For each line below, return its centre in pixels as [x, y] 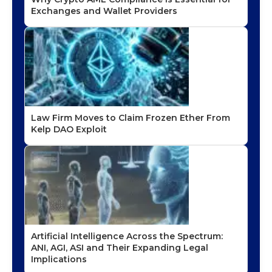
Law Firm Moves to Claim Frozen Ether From [131, 118]
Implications [59, 260]
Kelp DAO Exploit [69, 130]
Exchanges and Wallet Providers [104, 11]
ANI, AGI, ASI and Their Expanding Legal [120, 248]
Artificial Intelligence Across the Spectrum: [127, 236]
